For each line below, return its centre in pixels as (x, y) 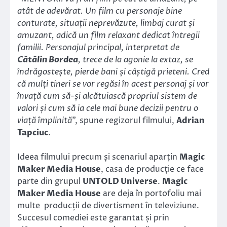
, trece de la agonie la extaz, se (136, 60)
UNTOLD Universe (120, 181)
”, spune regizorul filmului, (124, 120)
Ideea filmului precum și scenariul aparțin (98, 157)
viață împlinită (45, 120)
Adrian (191, 120)
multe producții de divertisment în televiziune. (108, 205)
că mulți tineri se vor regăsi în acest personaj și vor (113, 84)
